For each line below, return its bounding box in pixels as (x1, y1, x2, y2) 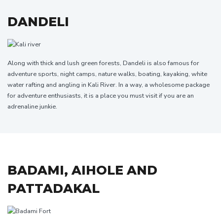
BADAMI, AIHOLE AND (7, 163, 157, 178)
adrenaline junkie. (7, 102, 57, 111)
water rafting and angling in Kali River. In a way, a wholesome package (7, 80, 210, 90)
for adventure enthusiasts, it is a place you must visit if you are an (7, 91, 194, 101)
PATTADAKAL (7, 181, 100, 196)
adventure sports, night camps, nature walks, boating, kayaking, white (7, 70, 207, 79)
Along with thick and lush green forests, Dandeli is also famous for (7, 59, 199, 68)
